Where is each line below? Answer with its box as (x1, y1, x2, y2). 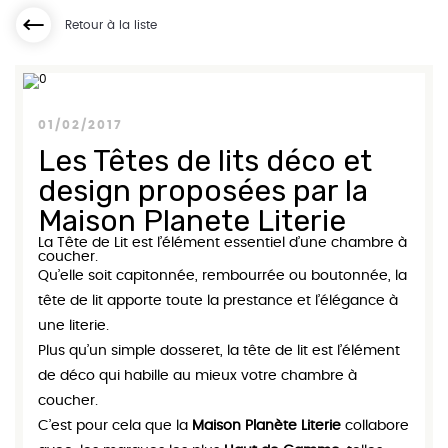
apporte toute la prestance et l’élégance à (103, 294, 398, 308)
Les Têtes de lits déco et (38, 143, 372, 179)
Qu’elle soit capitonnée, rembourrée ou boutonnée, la (38, 269, 407, 283)
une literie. (38, 319, 109, 333)
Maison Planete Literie (38, 203, 346, 239)
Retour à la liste (65, 19, 157, 31)
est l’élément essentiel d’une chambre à (128, 236, 407, 250)
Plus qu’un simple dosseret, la (38, 344, 243, 358)
